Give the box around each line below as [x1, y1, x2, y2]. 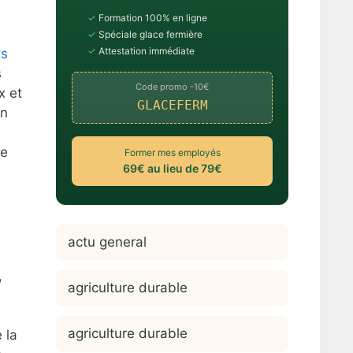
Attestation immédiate [96, 44, 195, 57]
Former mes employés [124, 146, 221, 158]
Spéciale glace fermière [96, 28, 203, 40]
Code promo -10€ [136, 80, 209, 92]
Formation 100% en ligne [96, 11, 207, 24]
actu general [68, 233, 147, 250]
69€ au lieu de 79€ [122, 161, 222, 175]
